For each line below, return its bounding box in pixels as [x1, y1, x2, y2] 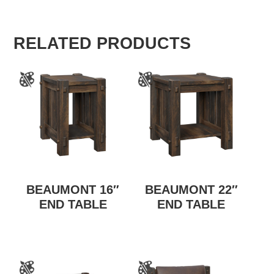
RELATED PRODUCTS [13, 34, 191, 53]
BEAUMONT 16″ [26, 182, 120, 196]
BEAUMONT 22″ [144, 182, 238, 196]
